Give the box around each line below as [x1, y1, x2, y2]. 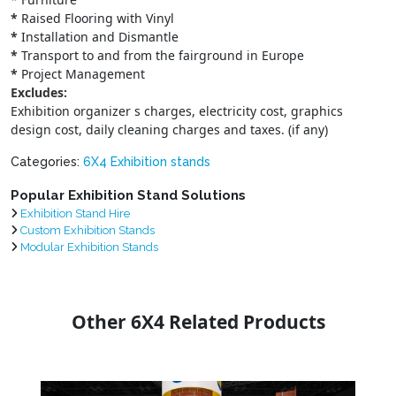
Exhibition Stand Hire [20, 207, 130, 221]
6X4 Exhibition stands [83, 155, 210, 170]
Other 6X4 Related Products [71, 309, 325, 335]
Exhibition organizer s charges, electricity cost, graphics [11, 103, 343, 120]
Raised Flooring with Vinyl [18, 10, 174, 27]
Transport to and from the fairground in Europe [18, 47, 304, 65]
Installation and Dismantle [18, 28, 179, 46]
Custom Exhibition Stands [20, 224, 155, 238]
